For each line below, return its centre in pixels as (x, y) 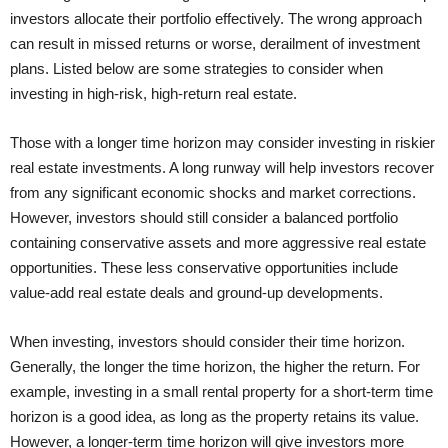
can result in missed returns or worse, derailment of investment (215, 43)
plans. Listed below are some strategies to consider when (196, 68)
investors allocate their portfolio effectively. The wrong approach (216, 18)
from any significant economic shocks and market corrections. (213, 192)
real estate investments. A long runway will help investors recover (222, 167)
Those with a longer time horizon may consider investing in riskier (222, 142)
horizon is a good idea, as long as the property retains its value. (214, 416)
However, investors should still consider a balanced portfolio (204, 217)
